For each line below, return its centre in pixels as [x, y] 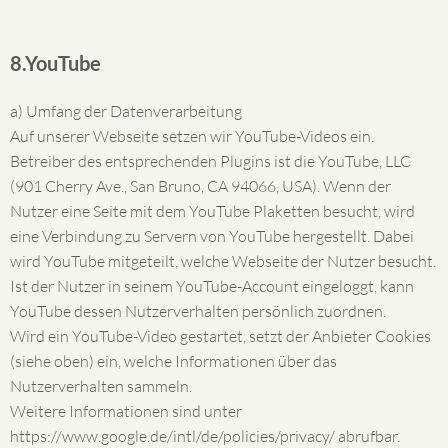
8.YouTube [55, 63]
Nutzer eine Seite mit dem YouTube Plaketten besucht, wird [212, 211]
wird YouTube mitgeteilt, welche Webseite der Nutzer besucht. [223, 261]
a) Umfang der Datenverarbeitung [126, 111]
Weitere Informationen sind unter [126, 411]
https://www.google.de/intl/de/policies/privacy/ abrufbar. [205, 436]
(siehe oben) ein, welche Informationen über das [173, 361]
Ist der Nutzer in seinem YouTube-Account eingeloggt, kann [212, 286]
